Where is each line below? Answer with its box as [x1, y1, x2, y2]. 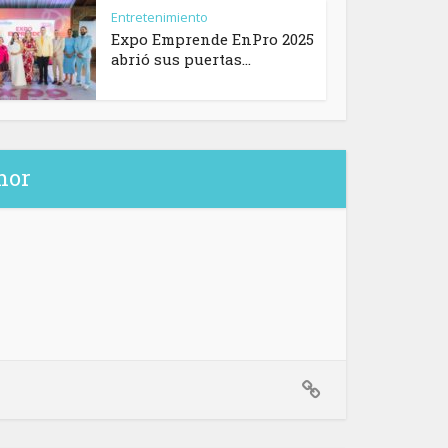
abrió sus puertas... [111, 49, 251, 70]
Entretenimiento [111, 8, 208, 27]
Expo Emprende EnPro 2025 [111, 29, 314, 50]
